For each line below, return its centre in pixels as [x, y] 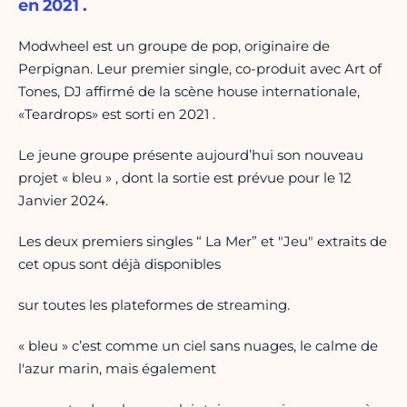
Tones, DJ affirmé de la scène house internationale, [189, 92]
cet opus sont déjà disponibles [119, 264]
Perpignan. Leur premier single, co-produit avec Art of [200, 69]
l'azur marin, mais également [117, 369]
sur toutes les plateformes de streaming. [154, 305]
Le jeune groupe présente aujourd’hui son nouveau [191, 155]
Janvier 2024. [63, 201]
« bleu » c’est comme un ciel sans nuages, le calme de [198, 346]
